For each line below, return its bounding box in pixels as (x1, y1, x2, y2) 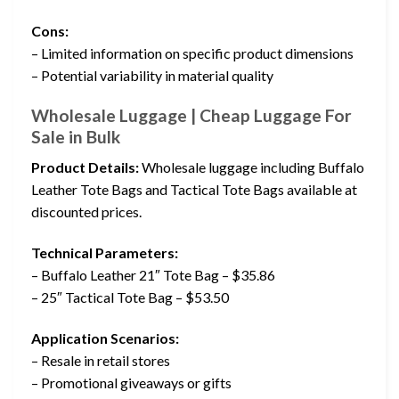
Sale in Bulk (31, 126, 120, 147)
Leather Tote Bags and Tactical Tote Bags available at (31, 181, 357, 199)
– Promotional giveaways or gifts (31, 373, 232, 391)
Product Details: (31, 159, 139, 176)
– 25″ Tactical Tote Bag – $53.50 (31, 288, 229, 305)
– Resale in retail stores (31, 351, 170, 369)
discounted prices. (31, 203, 142, 221)
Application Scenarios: (31, 329, 179, 346)
